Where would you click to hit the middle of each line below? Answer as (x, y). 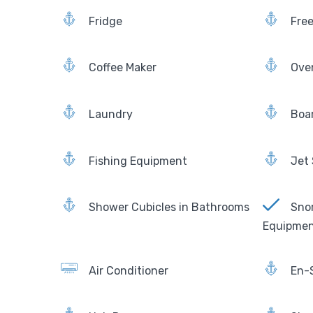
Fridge (105, 21)
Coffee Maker (123, 68)
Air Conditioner (129, 270)
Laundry (111, 114)
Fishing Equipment (138, 161)
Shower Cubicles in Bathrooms (169, 208)
